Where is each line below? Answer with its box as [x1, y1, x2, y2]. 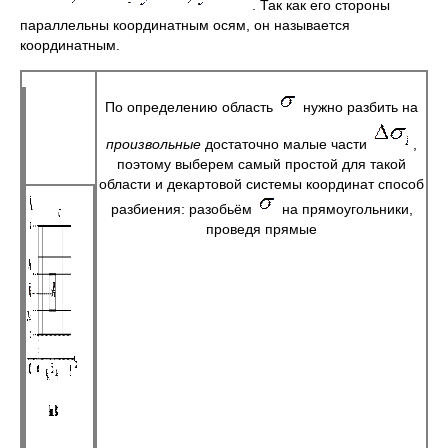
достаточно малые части [201, 136, 371, 152]
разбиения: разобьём [110, 201, 256, 217]
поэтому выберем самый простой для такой [117, 156, 406, 172]
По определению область [105, 99, 277, 115]
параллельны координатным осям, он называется [20, 17, 350, 33]
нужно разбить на [299, 99, 418, 115]
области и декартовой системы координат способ [99, 176, 424, 192]
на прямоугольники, [277, 201, 413, 217]
